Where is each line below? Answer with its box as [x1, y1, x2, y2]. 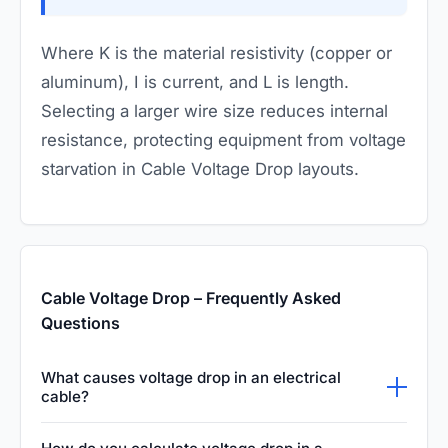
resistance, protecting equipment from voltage [41, 129, 406, 150]
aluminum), [41, 71, 134, 92]
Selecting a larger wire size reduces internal [41, 100, 388, 121]
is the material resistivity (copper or [110, 42, 392, 63]
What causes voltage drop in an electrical [41, 367, 341, 387]
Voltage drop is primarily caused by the [41, 425, 348, 446]
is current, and [139, 71, 263, 92]
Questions [41, 312, 120, 333]
